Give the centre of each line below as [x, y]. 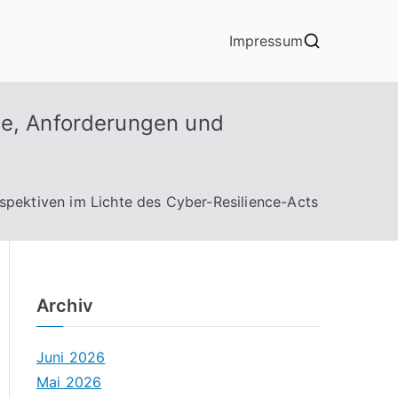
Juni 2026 [71, 357]
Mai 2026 [69, 382]
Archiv [65, 306]
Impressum [266, 41]
